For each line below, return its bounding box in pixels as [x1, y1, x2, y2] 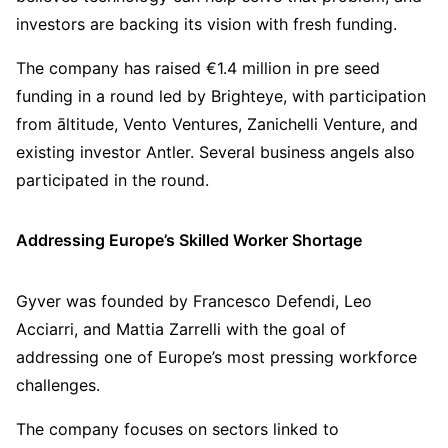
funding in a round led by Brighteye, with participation [16, 86, 426, 106]
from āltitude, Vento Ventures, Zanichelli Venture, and [16, 114, 418, 134]
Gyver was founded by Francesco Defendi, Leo [16, 290, 372, 311]
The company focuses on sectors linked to [16, 418, 339, 439]
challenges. [16, 374, 100, 395]
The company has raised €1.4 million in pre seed [16, 58, 380, 78]
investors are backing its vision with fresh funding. [16, 14, 397, 34]
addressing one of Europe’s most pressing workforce [16, 346, 417, 367]
